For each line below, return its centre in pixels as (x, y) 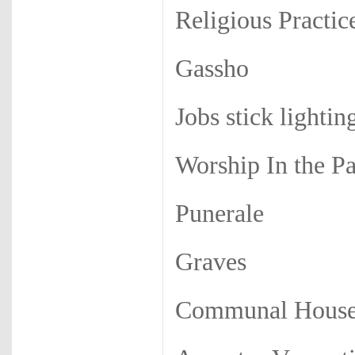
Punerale (219, 214)
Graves (211, 262)
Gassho (212, 69)
